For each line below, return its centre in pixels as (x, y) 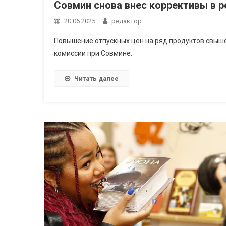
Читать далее (96, 79)
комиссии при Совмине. (93, 54)
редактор (127, 21)
